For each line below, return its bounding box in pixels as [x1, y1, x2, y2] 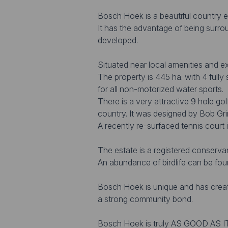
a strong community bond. [98, 194, 193, 204]
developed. [98, 35, 138, 45]
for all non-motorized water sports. [98, 84, 223, 94]
